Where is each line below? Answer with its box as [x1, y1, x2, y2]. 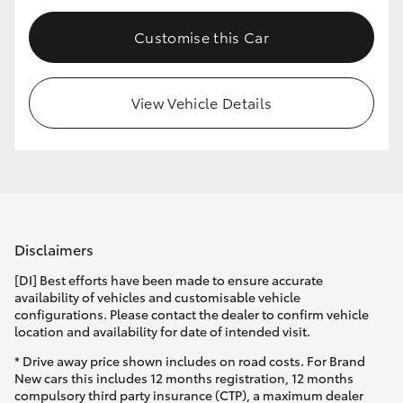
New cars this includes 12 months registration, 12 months [14, 368, 354, 387]
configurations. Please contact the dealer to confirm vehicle [14, 304, 369, 323]
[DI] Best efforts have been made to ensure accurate [14, 270, 323, 289]
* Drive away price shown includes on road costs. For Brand [14, 351, 365, 370]
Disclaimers [14, 237, 94, 259]
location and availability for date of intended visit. [14, 321, 310, 340]
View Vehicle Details [130, 92, 273, 113]
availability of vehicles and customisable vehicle [14, 287, 300, 306]
